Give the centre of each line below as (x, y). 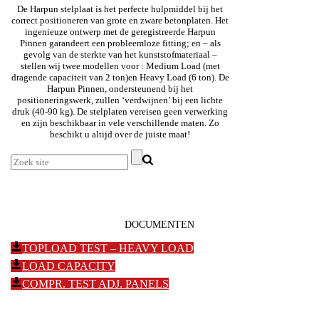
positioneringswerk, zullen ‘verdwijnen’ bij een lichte (120, 100)
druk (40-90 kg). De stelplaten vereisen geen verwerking (120, 111)
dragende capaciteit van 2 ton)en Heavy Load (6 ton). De (120, 77)
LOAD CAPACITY (69, 266)
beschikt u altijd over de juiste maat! (120, 134)
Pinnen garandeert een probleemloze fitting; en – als (120, 43)
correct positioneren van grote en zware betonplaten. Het (120, 20)
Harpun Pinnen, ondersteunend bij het (120, 88)
